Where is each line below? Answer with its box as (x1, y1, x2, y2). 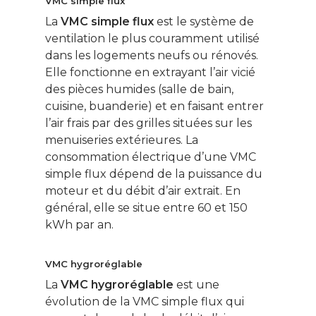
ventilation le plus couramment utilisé (45, 32, 260, 46)
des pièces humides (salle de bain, (45, 83, 233, 97)
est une (174, 278, 219, 292)
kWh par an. (45, 218, 114, 232)
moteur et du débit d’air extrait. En (45, 184, 241, 198)
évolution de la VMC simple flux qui (45, 295, 244, 309)
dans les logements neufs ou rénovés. (45, 49, 258, 63)
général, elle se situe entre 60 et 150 (45, 201, 248, 215)
